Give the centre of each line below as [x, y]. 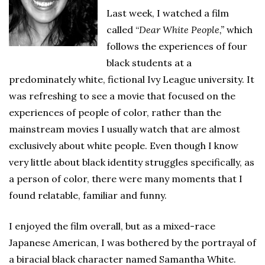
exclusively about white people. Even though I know [124, 146]
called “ [123, 30]
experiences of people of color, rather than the [115, 112]
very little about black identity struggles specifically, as [132, 162]
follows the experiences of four [177, 46]
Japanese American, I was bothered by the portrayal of [132, 243]
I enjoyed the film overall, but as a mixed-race [112, 226]
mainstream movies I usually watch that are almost [125, 129]
